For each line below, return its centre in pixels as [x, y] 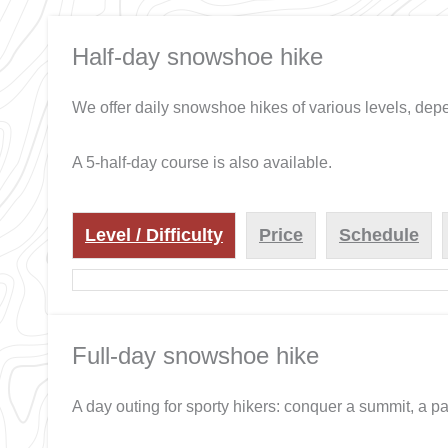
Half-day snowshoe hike [197, 56]
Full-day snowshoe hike [195, 356]
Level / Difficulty [154, 235]
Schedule [379, 235]
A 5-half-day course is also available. [202, 162]
